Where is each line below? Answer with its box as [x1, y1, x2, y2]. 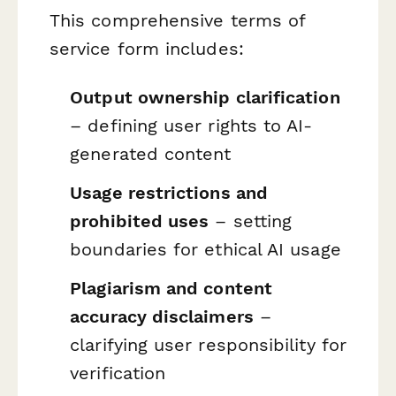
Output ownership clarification [70, 87, 340, 109]
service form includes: [49, 38, 244, 60]
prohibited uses [70, 209, 209, 232]
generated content [70, 143, 232, 165]
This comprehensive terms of [49, 10, 306, 32]
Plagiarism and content [70, 277, 272, 299]
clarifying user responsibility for [70, 333, 346, 355]
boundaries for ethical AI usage [70, 238, 341, 260]
